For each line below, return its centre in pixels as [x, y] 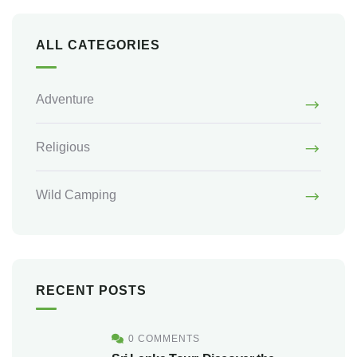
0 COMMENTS [164, 338]
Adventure [65, 99]
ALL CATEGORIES [98, 45]
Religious [63, 147]
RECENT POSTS [91, 290]
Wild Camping [76, 194]
